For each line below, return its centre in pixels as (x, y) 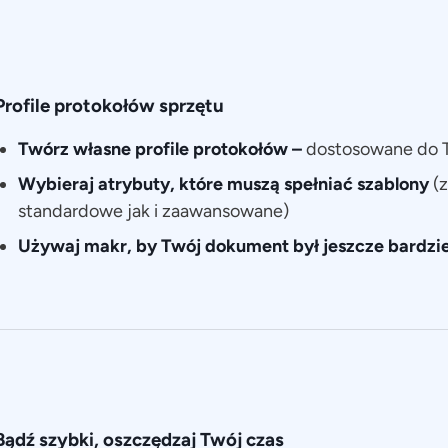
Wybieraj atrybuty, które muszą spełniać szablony (225, 184)
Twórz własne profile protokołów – (159, 149)
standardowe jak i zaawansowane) (153, 211)
